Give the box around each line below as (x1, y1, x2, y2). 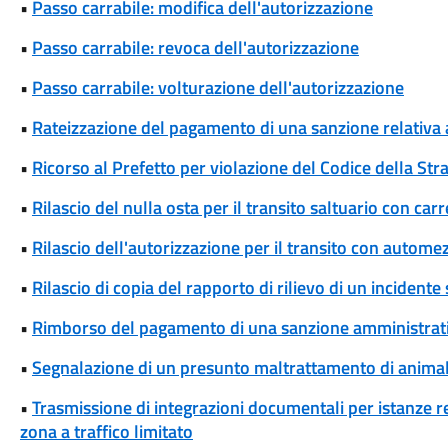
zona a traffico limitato (19, 418, 193, 445)
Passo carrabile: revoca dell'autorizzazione (31, 34, 359, 61)
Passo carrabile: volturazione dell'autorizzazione (31, 74, 404, 101)
